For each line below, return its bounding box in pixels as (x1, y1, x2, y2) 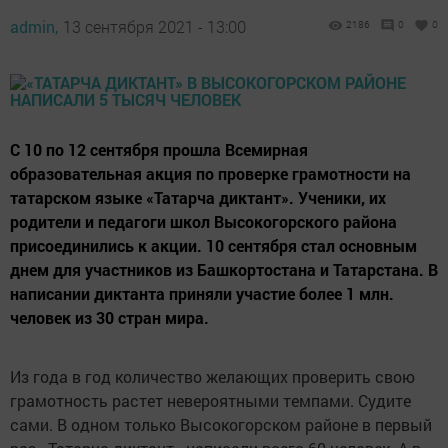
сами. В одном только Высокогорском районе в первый (10, 414, 432, 436)
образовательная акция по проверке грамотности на (10, 163, 411, 185)
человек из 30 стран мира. (10, 307, 209, 329)
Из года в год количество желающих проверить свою (10, 366, 415, 388)
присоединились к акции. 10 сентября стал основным (10, 235, 417, 257)
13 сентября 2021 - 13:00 (63, 16, 246, 38)
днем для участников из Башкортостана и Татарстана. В (10, 259, 438, 281)
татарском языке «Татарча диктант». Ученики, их (10, 187, 386, 209)
